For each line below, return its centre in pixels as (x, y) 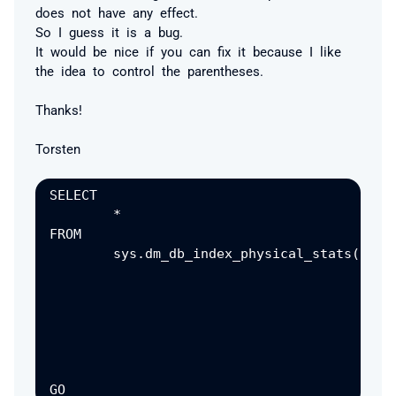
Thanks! (59, 109)
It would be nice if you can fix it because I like (188, 51)
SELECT (73, 195)
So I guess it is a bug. (109, 31)
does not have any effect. (117, 12)
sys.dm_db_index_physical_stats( (81, 253)
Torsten (58, 148)
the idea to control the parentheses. (149, 70)
